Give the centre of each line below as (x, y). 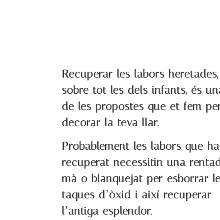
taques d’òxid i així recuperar (137, 195)
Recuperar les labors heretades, (140, 74)
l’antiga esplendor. (107, 211)
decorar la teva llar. (110, 123)
